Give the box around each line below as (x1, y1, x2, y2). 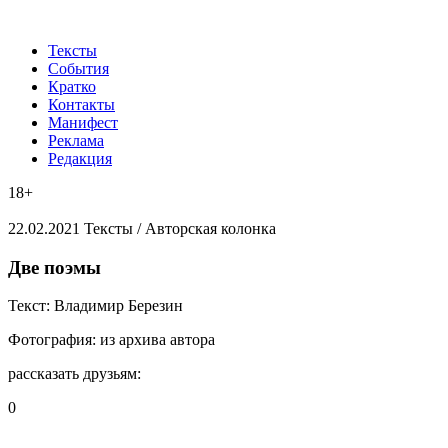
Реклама (48, 132, 104, 149)
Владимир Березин (54, 297, 183, 315)
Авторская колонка (145, 220, 276, 237)
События (48, 60, 109, 77)
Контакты (48, 96, 115, 113)
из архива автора (100, 331, 215, 349)
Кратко (48, 78, 96, 95)
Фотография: (8, 331, 100, 349)
